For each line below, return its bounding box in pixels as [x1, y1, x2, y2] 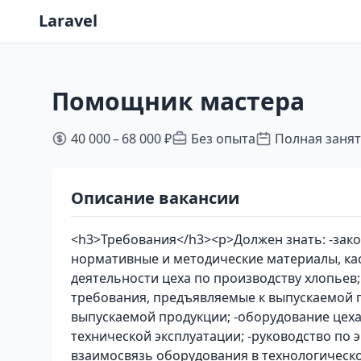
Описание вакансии [71, 187, 239, 209]
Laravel [39, 10, 98, 31]
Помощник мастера [52, 85, 305, 118]
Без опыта [191, 130, 255, 147]
